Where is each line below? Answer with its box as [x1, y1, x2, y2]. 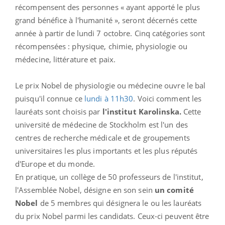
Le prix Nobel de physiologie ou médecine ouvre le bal [15, 80, 206, 90]
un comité [154, 184, 194, 195]
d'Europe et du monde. [15, 158, 95, 169]
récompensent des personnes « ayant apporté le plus [15, 2, 200, 12]
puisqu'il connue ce [15, 93, 82, 103]
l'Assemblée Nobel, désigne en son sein [15, 184, 155, 195]
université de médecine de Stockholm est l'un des [15, 119, 188, 130]
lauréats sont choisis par [15, 106, 102, 117]
